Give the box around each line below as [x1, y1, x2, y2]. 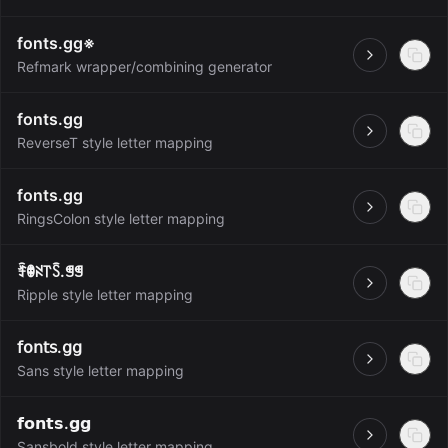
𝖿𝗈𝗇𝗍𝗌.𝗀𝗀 [17, 337, 82, 357]
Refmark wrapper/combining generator [17, 58, 272, 75]
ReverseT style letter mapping [17, 134, 213, 151]
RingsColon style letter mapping [17, 210, 225, 227]
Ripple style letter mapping [17, 286, 193, 303]
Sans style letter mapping [17, 362, 184, 379]
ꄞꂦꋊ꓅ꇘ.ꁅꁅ [17, 261, 83, 281]
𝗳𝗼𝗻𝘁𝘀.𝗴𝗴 [17, 413, 91, 433]
